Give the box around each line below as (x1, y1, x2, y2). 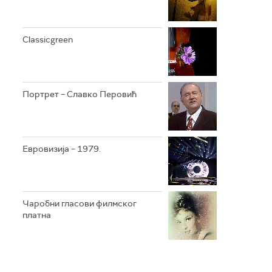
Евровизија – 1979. (22, 143, 101, 154)
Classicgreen (22, 34, 73, 45)
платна (22, 209, 51, 220)
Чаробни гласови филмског (22, 198, 137, 209)
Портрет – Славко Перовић (22, 89, 137, 100)
